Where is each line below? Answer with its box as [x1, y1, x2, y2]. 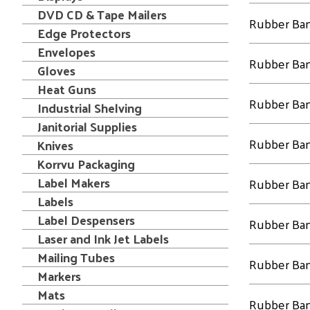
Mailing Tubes [37, 246, 115, 268]
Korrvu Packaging [37, 152, 135, 175]
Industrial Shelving [37, 96, 142, 119]
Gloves [37, 59, 75, 82]
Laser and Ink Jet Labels [37, 227, 169, 250]
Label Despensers [37, 208, 135, 231]
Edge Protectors [37, 21, 131, 44]
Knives [37, 134, 73, 156]
